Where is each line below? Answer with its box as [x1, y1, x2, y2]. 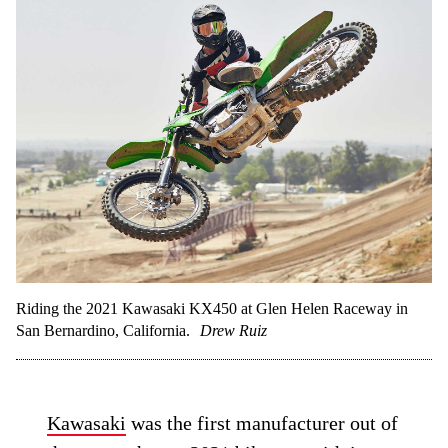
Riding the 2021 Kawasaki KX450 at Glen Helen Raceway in [16, 300, 408, 317]
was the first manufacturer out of [126, 412, 399, 434]
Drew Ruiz [200, 322, 267, 339]
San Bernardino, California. [16, 322, 190, 339]
